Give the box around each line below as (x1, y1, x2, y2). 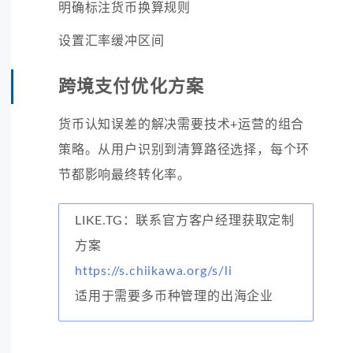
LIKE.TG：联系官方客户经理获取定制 (75, 214, 295, 227)
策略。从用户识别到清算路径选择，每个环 (58, 143, 310, 156)
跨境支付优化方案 (58, 77, 204, 95)
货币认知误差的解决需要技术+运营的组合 (58, 117, 305, 131)
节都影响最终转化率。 (58, 168, 191, 181)
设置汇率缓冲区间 (58, 34, 165, 47)
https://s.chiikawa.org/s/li (75, 264, 232, 277)
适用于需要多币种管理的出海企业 (75, 289, 273, 303)
